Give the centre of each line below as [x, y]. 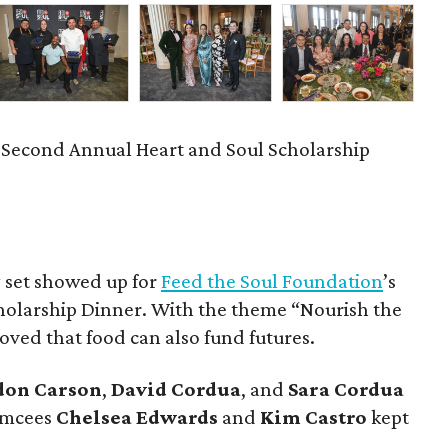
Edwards [177, 417]
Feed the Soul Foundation [272, 281]
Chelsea [94, 417]
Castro [336, 417]
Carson [68, 389]
